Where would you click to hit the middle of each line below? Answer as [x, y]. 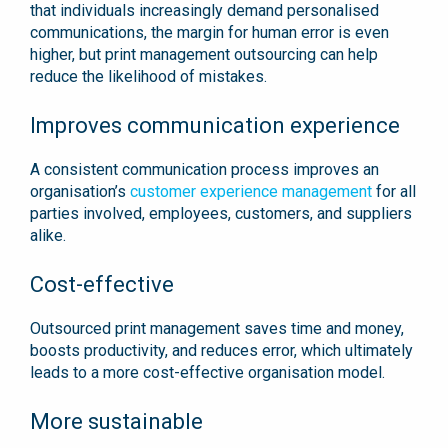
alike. [50, 235]
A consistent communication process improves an [204, 169]
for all [394, 191]
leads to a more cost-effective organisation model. [209, 372]
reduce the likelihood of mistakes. [152, 76]
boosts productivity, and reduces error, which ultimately [221, 350]
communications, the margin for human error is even [209, 32]
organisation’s [80, 191]
